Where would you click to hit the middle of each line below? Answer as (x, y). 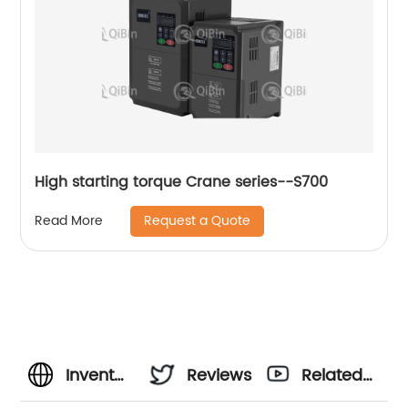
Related (332, 375)
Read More (69, 221)
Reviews (219, 375)
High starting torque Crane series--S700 (182, 182)
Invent (90, 375)
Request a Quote (198, 220)
